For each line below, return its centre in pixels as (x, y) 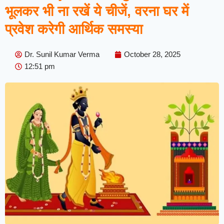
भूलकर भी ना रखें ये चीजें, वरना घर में (97, 11)
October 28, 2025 (152, 54)
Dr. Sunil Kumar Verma (62, 54)
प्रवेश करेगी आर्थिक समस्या (74, 29)
